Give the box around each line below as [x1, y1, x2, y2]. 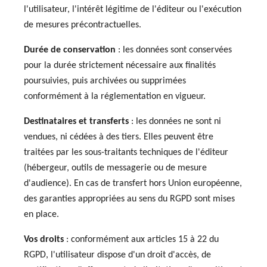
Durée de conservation [24, 45, 116, 55]
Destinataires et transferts [24, 117, 129, 126]
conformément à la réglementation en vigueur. [24, 92, 206, 101]
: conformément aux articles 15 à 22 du [64, 235, 219, 244]
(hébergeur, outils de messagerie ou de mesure [24, 163, 207, 173]
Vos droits [24, 235, 64, 244]
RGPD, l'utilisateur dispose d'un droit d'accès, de [24, 250, 211, 260]
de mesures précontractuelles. [24, 20, 141, 30]
